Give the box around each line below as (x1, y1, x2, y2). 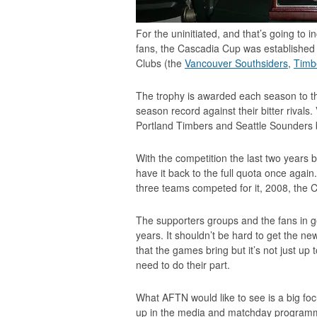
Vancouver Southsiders (185, 56, 288, 70)
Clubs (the (136, 56, 185, 70)
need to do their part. (136, 258, 230, 272)
